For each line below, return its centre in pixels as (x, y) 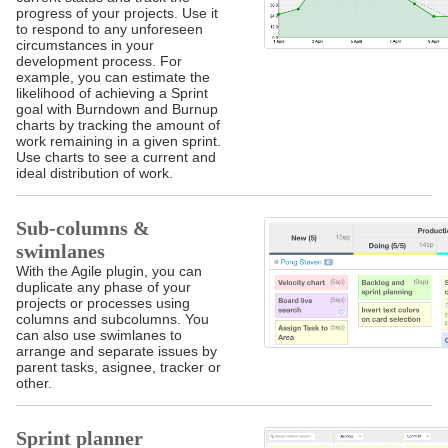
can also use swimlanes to (99, 335)
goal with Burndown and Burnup (117, 109)
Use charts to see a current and (116, 157)
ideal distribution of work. (94, 173)
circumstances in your (85, 45)
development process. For (99, 61)
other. (34, 383)
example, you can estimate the (113, 77)
